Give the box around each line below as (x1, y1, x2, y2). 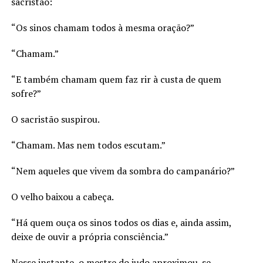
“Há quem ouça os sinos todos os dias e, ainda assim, (11, 216, 231, 230)
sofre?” (11, 87, 41, 100)
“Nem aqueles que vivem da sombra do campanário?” (11, 164, 235, 178)
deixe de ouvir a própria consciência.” (11, 230, 168, 244)
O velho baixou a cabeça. (11, 190, 114, 204)
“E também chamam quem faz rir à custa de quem (11, 73, 221, 86)
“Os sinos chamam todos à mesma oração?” (11, 21, 194, 35)
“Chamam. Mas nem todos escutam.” (11, 139, 166, 152)
